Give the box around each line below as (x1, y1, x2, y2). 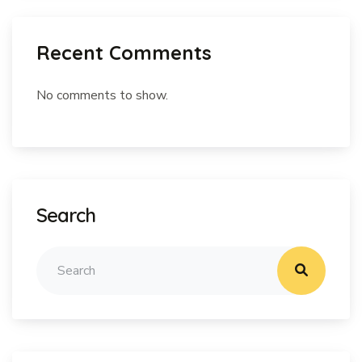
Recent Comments (36, 40, 212, 65)
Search (36, 203, 96, 227)
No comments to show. (36, 86, 168, 104)
